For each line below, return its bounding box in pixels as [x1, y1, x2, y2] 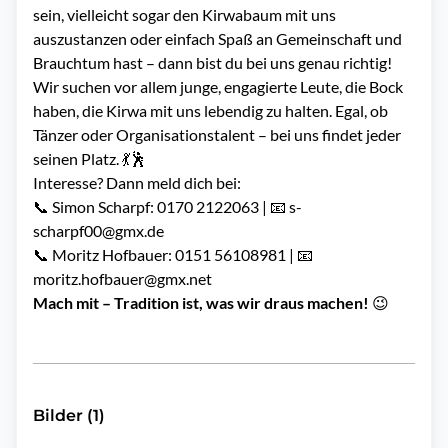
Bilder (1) [33, 406, 105, 425]
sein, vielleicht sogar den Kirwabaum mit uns [33, 5, 336, 24]
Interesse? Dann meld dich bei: [33, 173, 247, 192]
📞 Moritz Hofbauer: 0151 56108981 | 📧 [33, 245, 313, 264]
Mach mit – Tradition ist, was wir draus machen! [33, 293, 369, 312]
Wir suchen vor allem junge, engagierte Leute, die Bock [33, 77, 403, 96]
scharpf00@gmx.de [33, 221, 170, 240]
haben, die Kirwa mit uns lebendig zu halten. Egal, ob [33, 101, 388, 120]
